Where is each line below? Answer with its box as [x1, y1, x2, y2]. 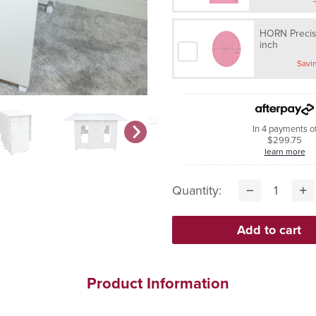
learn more [285, 145, 305, 158]
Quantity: [172, 181, 221, 200]
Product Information [87, 272, 229, 295]
